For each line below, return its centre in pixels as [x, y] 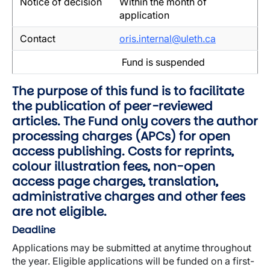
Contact [38, 39]
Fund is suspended [162, 62]
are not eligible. [59, 212]
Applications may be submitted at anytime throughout [132, 248]
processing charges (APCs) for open [121, 136]
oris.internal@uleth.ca [168, 39]
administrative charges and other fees [129, 196]
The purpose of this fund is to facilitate [128, 91]
